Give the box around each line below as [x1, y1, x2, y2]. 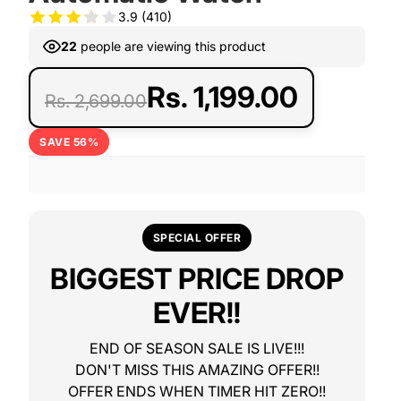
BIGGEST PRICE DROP [50, 261, 344, 296]
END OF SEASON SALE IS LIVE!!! [90, 339, 304, 357]
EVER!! [153, 295, 241, 330]
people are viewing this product [77, 38, 266, 54]
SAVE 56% [39, 135, 98, 149]
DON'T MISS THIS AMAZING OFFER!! [74, 361, 320, 379]
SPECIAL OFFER [152, 231, 242, 244]
